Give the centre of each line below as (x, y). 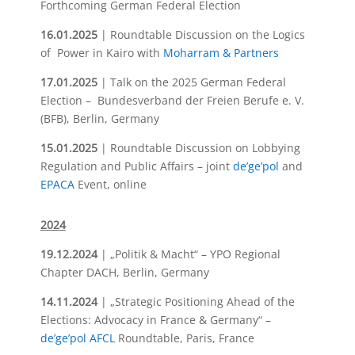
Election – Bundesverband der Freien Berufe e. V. (172, 100)
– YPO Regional (239, 254)
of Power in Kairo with (101, 53)
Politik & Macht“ (156, 254)
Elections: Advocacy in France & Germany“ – (155, 320)
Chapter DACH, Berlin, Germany (124, 272)
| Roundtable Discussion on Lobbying (200, 148)
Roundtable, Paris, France (184, 338)
